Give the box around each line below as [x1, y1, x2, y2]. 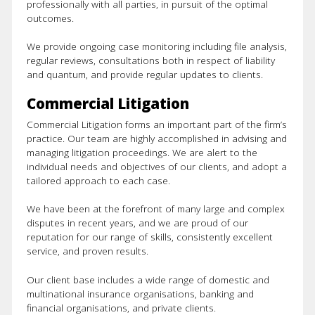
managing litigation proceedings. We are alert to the [26, 146, 257, 159]
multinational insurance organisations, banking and [26, 286, 254, 300]
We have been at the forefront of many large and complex [26, 202, 285, 216]
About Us [122, 156, 193, 180]
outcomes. [26, 11, 74, 25]
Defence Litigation [116, 266, 199, 280]
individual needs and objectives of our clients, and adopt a [26, 160, 287, 173]
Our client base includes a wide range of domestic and [26, 272, 269, 286]
